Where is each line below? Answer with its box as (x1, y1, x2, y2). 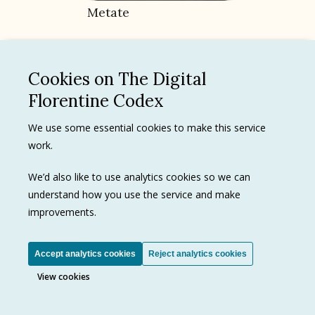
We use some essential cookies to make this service (28, 121, 266, 134)
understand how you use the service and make (28, 188, 240, 201)
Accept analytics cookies (34, 249, 136, 259)
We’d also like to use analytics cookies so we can (28, 170, 250, 184)
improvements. (28, 205, 96, 219)
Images (156, 131, 191, 145)
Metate (87, 4, 129, 21)
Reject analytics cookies (148, 249, 247, 259)
